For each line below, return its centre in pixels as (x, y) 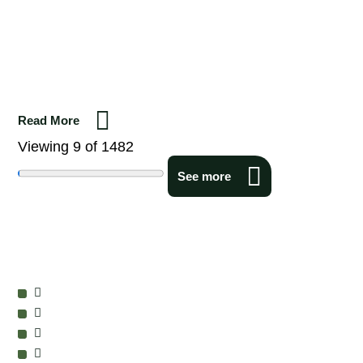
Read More (49, 120)
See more (204, 176)
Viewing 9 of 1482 (76, 147)
